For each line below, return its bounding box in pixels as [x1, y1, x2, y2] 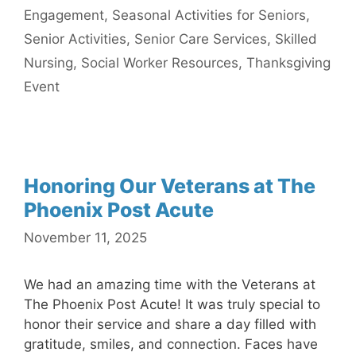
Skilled [275, 30, 317, 47]
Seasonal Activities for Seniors [112, 6, 306, 23]
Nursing [24, 54, 73, 71]
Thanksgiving [246, 54, 331, 71]
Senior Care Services [134, 30, 267, 47]
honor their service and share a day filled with [24, 316, 316, 332]
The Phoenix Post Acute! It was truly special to [24, 296, 320, 312]
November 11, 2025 [24, 230, 147, 246]
